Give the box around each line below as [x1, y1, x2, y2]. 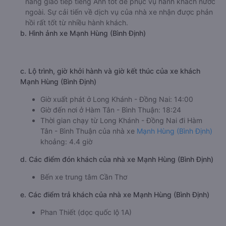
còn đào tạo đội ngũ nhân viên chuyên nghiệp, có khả [25, 23, 202, 32]
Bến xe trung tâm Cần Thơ [40, 209, 127, 218]
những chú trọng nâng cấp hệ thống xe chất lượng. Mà [25, 12, 206, 21]
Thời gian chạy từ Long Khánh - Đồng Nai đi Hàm [40, 152, 202, 161]
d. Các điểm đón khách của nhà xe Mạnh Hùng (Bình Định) [20, 191, 213, 200]
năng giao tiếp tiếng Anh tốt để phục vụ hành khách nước [25, 33, 215, 42]
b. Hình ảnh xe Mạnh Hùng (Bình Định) [20, 65, 146, 74]
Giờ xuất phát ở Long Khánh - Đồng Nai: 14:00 [40, 131, 193, 140]
